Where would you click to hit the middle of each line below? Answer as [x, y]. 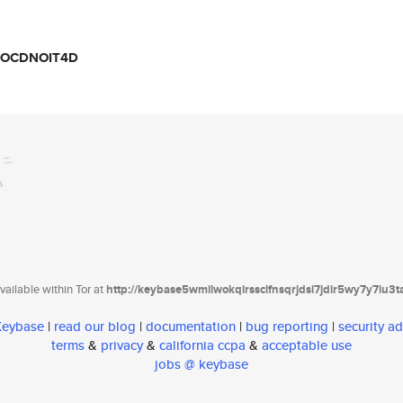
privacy [122, 345]
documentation [191, 327]
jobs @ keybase [201, 364]
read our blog [95, 327]
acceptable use [307, 345]
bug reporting [287, 327]
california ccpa [202, 345]
